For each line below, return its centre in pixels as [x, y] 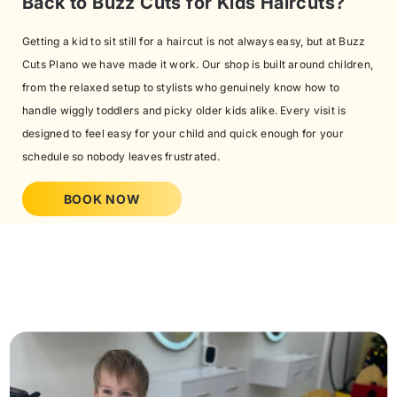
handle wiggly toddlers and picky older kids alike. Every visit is [184, 110]
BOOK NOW [102, 199]
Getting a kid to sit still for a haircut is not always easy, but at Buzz [194, 41]
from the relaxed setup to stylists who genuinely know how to [181, 87]
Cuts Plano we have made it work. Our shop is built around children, [198, 64]
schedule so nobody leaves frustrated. [121, 156]
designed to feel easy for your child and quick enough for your [183, 133]
